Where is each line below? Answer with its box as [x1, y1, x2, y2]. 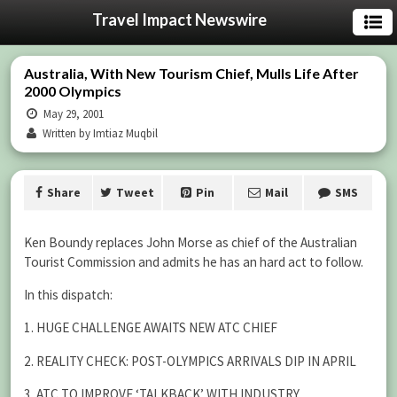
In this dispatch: [24, 286, 113, 304]
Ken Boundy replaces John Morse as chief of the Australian [24, 234, 357, 251]
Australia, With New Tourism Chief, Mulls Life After [24, 65, 359, 82]
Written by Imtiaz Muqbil [40, 126, 159, 141]
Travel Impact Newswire [91, 10, 267, 29]
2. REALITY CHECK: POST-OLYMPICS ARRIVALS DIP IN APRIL [24, 352, 356, 370]
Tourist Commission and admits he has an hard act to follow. [24, 253, 363, 270]
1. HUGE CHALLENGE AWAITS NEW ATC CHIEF [24, 319, 277, 337]
